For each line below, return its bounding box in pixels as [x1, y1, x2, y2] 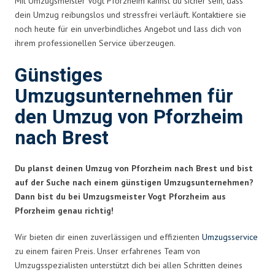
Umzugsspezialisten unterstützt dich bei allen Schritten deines [15, 259, 242, 271]
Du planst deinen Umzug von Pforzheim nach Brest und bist [15, 162, 253, 174]
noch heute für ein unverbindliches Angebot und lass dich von [15, 23, 241, 34]
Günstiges [15, 61, 103, 90]
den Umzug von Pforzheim [15, 103, 243, 131]
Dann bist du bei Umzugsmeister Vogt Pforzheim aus [15, 190, 226, 202]
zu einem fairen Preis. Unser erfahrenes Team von [15, 245, 200, 257]
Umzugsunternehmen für [15, 82, 233, 110]
